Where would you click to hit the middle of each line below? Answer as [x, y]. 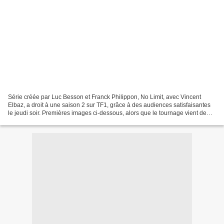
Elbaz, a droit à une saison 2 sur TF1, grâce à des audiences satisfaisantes [109, 105]
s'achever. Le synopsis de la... [48, 121]
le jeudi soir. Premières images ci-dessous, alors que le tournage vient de [107, 113]
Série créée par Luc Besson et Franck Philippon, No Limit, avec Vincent [104, 97]
